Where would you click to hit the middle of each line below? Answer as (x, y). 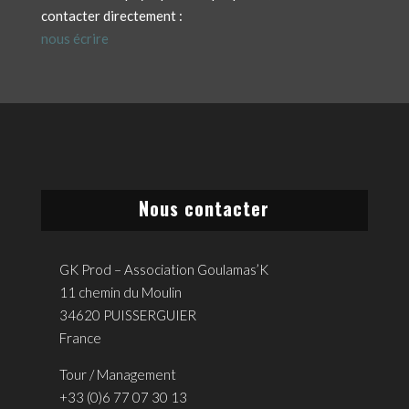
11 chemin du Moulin (120, 292)
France (80, 337)
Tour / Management (117, 374)
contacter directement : (111, 15)
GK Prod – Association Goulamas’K (163, 269)
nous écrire (74, 38)
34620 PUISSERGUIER (127, 315)
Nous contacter (204, 208)
